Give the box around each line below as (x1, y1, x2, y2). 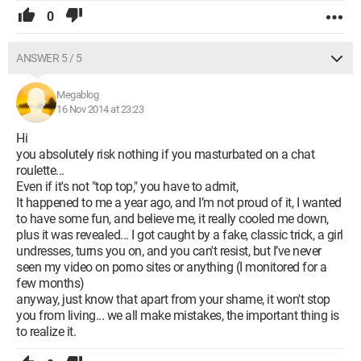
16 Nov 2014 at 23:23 (56, 103, 143, 115)
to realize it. (16, 324, 76, 339)
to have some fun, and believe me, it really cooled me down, (16, 211, 329, 226)
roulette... (16, 163, 64, 178)
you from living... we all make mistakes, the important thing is (16, 308, 339, 323)
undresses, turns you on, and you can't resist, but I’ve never (16, 243, 322, 259)
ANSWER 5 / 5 (16, 52, 81, 64)
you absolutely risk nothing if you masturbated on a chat (16, 147, 314, 162)
